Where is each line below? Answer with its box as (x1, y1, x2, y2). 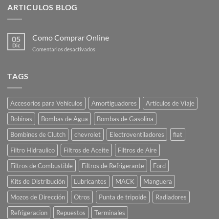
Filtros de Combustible (10, 162, 73, 170)
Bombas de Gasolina (97, 115, 153, 123)
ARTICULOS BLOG (7, 2, 78, 12)
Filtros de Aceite (64, 146, 109, 154)
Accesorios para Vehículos (10, 99, 83, 108)
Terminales (94, 209, 125, 217)
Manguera (143, 177, 172, 186)
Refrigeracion (10, 209, 47, 217)
